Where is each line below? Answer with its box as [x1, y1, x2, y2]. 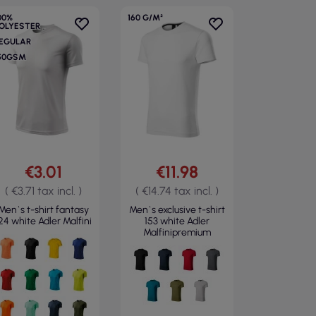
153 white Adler [145, 215, 209, 227]
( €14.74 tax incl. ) [135, 184, 219, 197]
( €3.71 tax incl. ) [4, 184, 82, 197]
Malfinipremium [143, 226, 211, 238]
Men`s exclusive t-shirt [129, 204, 225, 216]
